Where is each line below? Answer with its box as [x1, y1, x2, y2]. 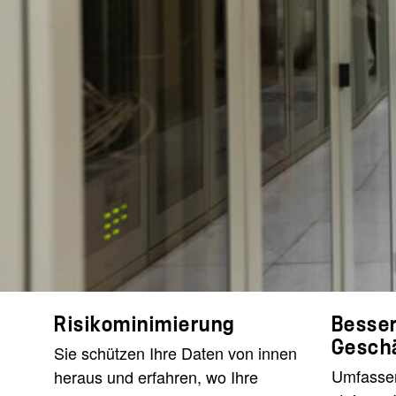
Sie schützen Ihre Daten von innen [54, 341, 297, 365]
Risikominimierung [54, 314, 235, 336]
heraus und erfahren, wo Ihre [54, 365, 258, 389]
